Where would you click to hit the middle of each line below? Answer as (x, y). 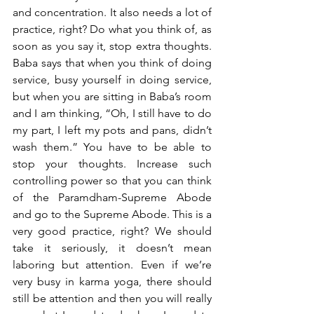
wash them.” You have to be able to (112, 147)
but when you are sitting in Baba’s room (112, 96)
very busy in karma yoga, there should (112, 281)
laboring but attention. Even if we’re (112, 265)
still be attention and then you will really (112, 298)
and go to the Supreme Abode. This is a (112, 214)
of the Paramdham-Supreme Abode (112, 197)
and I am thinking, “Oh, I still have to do (112, 113)
